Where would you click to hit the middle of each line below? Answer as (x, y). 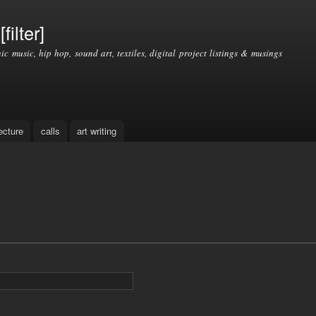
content (128, 39)
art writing (97, 131)
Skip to (128, 8)
